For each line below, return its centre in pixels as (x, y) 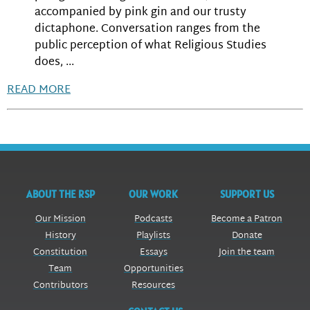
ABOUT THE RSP (60, 194)
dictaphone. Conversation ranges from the (147, 29)
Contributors (60, 285)
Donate (247, 236)
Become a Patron (247, 219)
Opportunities (153, 269)
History (60, 236)
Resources (154, 285)
